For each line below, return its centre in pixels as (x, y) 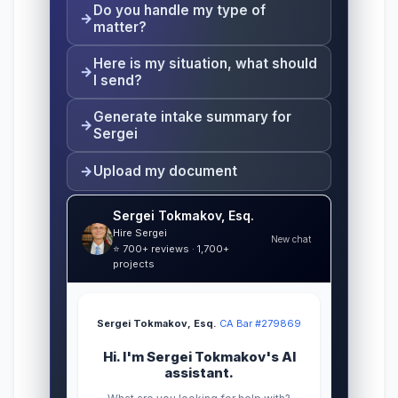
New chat (291, 239)
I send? (118, 80)
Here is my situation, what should (206, 63)
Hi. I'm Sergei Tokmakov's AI (199, 356)
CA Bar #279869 (260, 323)
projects (133, 263)
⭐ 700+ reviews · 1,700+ (171, 248)
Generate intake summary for (193, 116)
